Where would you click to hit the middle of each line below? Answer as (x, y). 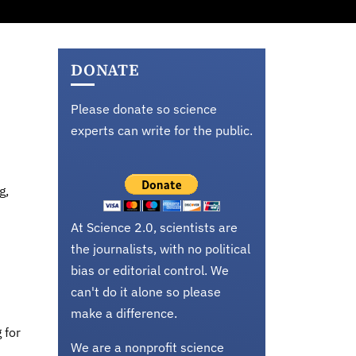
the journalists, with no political (161, 249)
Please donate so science (144, 109)
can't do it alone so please (146, 292)
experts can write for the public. (162, 130)
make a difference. (124, 313)
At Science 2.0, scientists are (154, 227)
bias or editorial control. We (150, 270)
